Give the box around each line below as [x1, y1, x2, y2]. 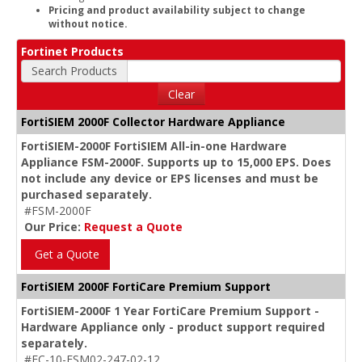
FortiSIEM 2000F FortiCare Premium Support [21, 279, 271, 294]
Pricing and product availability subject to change [48, 3, 305, 16]
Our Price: [24, 219, 84, 234]
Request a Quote [84, 219, 183, 234]
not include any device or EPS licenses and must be [21, 170, 318, 186]
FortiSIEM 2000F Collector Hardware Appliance [21, 114, 285, 129]
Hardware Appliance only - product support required [21, 319, 325, 335]
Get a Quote [32, 246, 99, 262]
